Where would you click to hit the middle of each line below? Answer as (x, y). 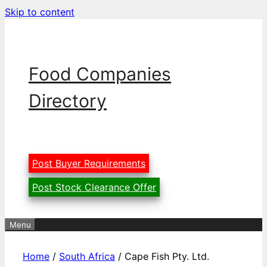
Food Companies (100, 74)
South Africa (87, 256)
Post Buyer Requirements (89, 163)
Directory (68, 101)
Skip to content (40, 12)
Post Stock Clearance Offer (94, 187)
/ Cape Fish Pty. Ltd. (162, 256)
